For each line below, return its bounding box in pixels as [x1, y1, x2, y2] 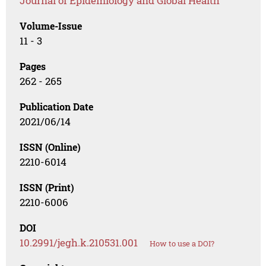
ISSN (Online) [20, 141, 81, 154]
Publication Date [20, 100, 94, 113]
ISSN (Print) [20, 181, 75, 194]
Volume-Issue [20, 20, 83, 33]
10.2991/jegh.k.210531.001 [20, 236, 138, 250]
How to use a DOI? [150, 238, 215, 249]
